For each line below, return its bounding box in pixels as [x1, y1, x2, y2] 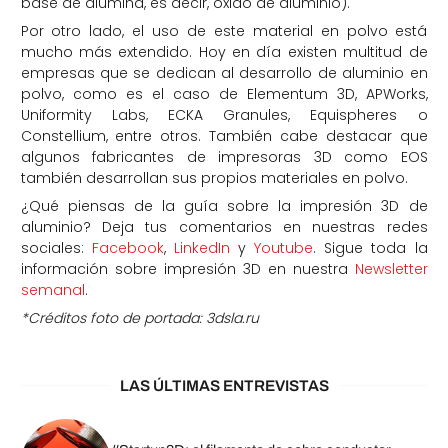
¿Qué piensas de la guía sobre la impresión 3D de [20, 196, 428, 216]
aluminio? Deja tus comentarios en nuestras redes [20, 217, 428, 237]
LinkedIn [173, 238, 230, 258]
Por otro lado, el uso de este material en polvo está [20, 21, 428, 41]
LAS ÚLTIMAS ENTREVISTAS [119, 377, 329, 394]
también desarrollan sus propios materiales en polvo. [20, 168, 408, 188]
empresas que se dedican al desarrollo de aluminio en [20, 63, 428, 83]
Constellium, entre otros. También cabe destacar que [20, 126, 428, 146]
